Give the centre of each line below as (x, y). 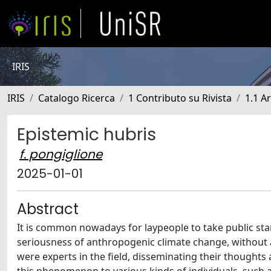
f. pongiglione (61, 154)
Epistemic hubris (87, 135)
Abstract (48, 209)
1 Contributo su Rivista (180, 98)
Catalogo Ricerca (77, 98)
